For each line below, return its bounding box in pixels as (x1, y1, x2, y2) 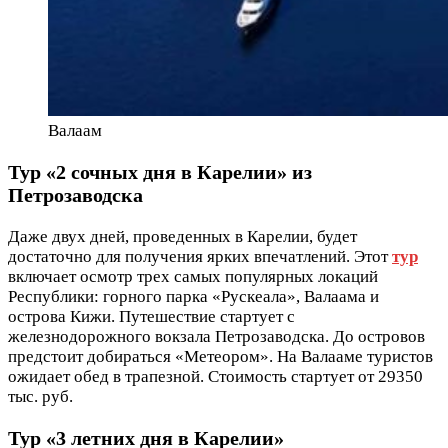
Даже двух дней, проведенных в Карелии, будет (8, 227, 357, 246)
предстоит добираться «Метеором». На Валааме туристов (8, 347, 433, 366)
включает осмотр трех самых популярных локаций (8, 267, 378, 286)
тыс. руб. (8, 387, 73, 406)
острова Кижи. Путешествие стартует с (8, 307, 295, 326)
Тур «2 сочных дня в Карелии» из (8, 161, 312, 184)
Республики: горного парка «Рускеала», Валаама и (8, 287, 379, 306)
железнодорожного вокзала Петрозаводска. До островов (8, 327, 425, 346)
